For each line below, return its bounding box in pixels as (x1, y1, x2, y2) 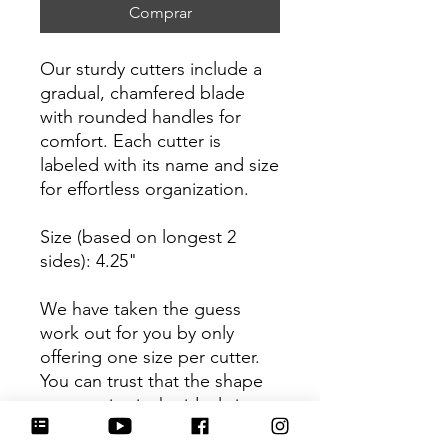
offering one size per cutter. (40, 346, 260, 369)
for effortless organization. (40, 178, 249, 201)
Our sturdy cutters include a (40, 58, 262, 81)
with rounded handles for (40, 106, 241, 129)
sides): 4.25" (40, 250, 137, 273)
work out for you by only (40, 322, 234, 345)
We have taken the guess (40, 298, 241, 321)
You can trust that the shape (40, 370, 263, 393)
